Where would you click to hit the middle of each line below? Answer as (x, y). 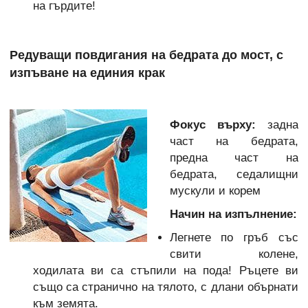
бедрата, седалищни (234, 174)
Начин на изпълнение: (233, 214)
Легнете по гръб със (234, 238)
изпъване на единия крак (87, 73)
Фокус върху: (218, 124)
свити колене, (234, 254)
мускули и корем (215, 190)
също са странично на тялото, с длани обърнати (165, 287)
